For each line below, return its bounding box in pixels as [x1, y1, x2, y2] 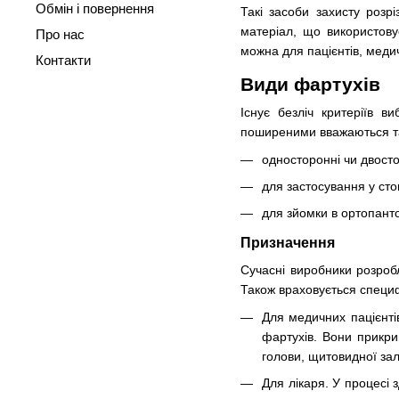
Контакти [36, 53, 91, 68]
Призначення [240, 235, 335, 251]
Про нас [36, 27, 85, 42]
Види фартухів [240, 74, 380, 95]
